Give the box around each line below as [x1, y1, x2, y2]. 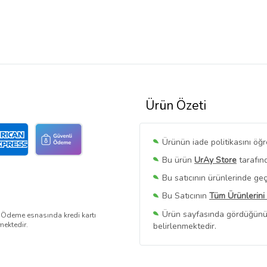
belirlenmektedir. [153, 220, 216, 232]
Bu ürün [162, 154, 194, 166]
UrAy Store [194, 154, 237, 166]
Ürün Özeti [145, 97, 206, 114]
